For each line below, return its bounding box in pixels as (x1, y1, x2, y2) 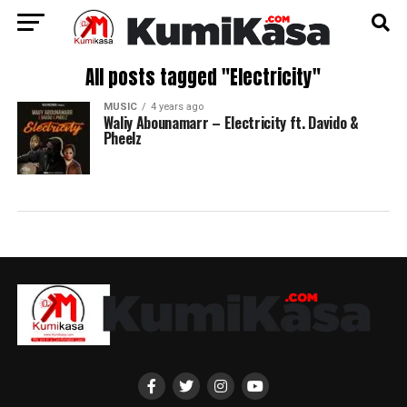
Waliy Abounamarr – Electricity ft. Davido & (103, 112, 359, 134)
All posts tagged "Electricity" (85, 64, 322, 92)
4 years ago (150, 101, 203, 113)
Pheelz (103, 127, 142, 149)
